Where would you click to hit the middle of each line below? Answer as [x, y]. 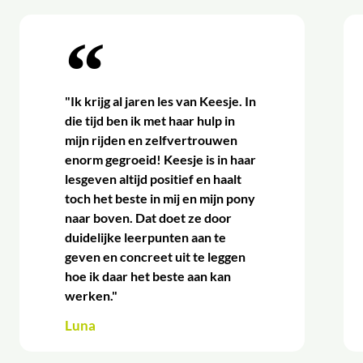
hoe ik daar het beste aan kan [148, 276]
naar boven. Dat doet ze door [149, 218]
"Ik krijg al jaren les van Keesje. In [161, 101]
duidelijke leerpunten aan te [146, 237]
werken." [92, 296]
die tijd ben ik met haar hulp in [150, 121]
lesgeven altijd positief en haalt [154, 179]
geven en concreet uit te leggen [156, 257]
